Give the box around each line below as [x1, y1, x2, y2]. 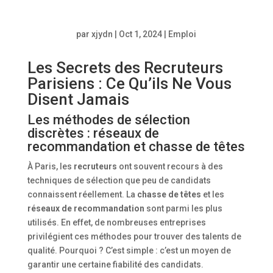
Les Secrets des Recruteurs [27, 58, 223, 77]
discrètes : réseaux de [27, 125, 159, 141]
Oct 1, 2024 [119, 29, 163, 39]
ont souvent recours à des [116, 161, 223, 171]
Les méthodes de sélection [27, 112, 190, 127]
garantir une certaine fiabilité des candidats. [27, 259, 204, 269]
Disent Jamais [27, 90, 129, 108]
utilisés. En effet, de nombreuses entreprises [27, 217, 206, 227]
